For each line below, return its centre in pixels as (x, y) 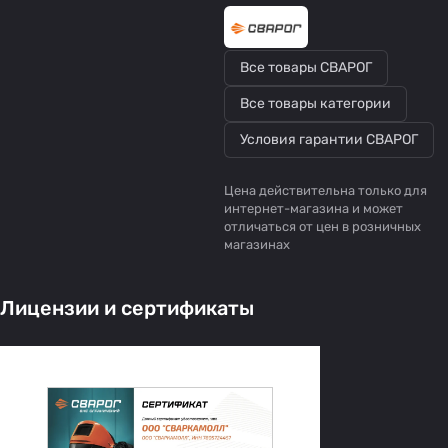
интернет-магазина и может (313, 208)
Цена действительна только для (325, 190)
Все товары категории (315, 103)
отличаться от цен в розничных (322, 226)
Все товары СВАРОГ (306, 67)
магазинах (257, 244)
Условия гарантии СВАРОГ (329, 139)
